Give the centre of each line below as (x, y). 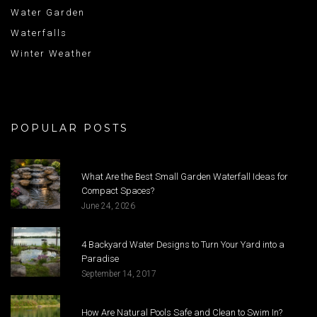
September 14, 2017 (119, 274)
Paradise (100, 259)
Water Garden (48, 13)
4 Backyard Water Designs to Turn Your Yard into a (183, 245)
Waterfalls (39, 33)
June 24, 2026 (108, 206)
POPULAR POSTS (70, 128)
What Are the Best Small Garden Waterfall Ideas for (185, 177)
